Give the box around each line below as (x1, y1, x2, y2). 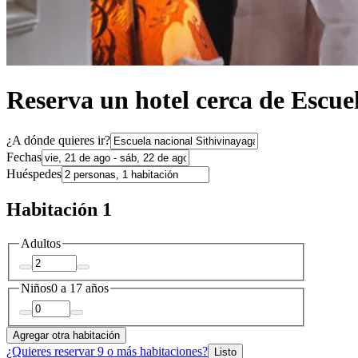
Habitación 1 (6, 198, 112, 220)
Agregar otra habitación (13, 328, 120, 341)
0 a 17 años (51, 281, 109, 296)
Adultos (21, 236, 61, 250)
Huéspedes (6, 166, 62, 181)
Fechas (6, 149, 42, 164)
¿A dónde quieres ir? (6, 133, 110, 147)
